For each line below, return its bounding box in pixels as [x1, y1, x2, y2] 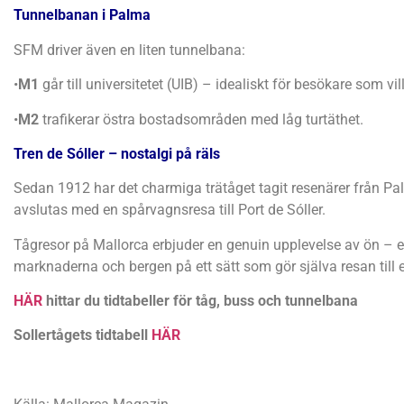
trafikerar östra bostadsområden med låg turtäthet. [39, 110, 363, 128]
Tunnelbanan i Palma [14, 6, 151, 24]
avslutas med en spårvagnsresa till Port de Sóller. [14, 201, 326, 219]
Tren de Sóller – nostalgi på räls [14, 144, 220, 162]
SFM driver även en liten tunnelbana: [14, 41, 245, 59]
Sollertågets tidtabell [14, 326, 148, 344]
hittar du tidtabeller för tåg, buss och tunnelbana [46, 292, 358, 310]
